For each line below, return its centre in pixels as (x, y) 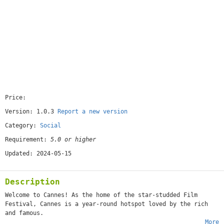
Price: (17, 97)
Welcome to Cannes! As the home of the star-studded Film (101, 195)
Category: (22, 125)
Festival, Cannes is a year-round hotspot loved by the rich (106, 204)
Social (50, 125)
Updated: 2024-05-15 (38, 153)
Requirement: (28, 139)
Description (32, 182)
